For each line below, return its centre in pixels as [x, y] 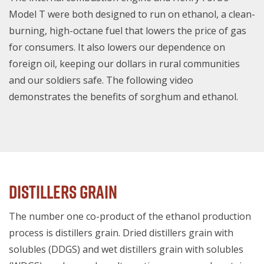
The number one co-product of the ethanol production [130, 216]
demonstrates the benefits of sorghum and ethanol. [123, 96]
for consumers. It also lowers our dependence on [117, 47]
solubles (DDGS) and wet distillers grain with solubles [126, 249]
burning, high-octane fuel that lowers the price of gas [128, 30]
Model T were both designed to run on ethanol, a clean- [132, 14]
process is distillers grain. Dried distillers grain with [121, 232]
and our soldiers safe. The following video [101, 80]
